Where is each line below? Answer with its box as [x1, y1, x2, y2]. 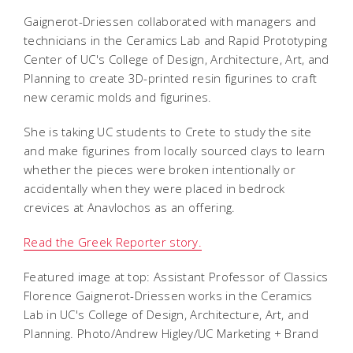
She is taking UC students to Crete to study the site [24, 123, 312, 139]
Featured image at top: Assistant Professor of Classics [24, 268, 329, 284]
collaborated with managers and [136, 13, 317, 29]
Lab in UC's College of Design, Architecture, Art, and [24, 306, 309, 322]
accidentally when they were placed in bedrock [24, 180, 285, 196]
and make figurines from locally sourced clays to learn [24, 142, 325, 158]
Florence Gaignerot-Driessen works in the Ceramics [24, 287, 313, 303]
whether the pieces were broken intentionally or [24, 161, 296, 177]
